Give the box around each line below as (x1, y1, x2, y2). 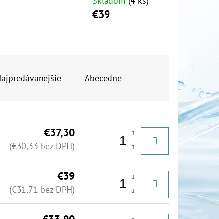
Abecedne (85, 72, 122, 84)
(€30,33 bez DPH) (9, 140, 75, 152)
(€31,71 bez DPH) (9, 183, 75, 195)
